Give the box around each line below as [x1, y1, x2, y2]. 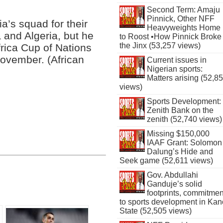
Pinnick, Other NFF [146, 14, 215, 23]
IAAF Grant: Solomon [146, 138, 222, 147]
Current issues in [146, 56, 207, 64]
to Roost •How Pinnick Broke [119, 32, 222, 41]
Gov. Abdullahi [146, 171, 198, 179]
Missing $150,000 [146, 129, 210, 138]
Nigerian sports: [146, 65, 203, 73]
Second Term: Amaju [146, 5, 220, 14]
